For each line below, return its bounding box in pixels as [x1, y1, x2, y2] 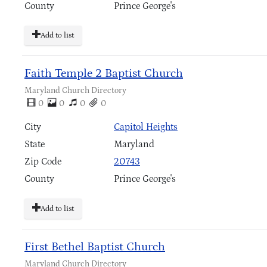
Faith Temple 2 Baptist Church [24, 67, 183, 80]
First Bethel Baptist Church [24, 240, 165, 254]
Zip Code [24, 156, 61, 167]
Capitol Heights [114, 122, 178, 133]
